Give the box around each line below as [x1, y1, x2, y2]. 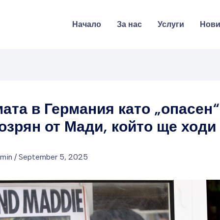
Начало [72, 20, 101, 29]
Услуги [158, 20, 184, 29]
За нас [117, 20, 142, 29]
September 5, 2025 [19, 152, 88, 162]
